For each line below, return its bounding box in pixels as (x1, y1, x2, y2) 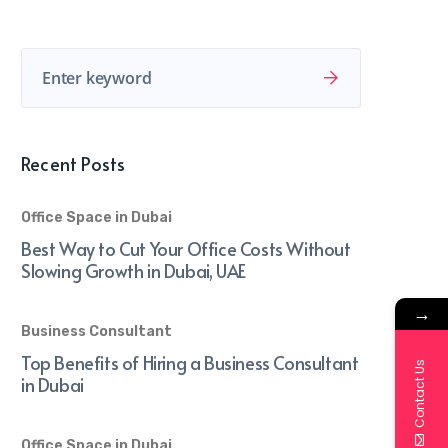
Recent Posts (21, 151, 126, 176)
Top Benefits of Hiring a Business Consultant (21, 350, 359, 375)
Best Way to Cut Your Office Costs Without (21, 236, 351, 261)
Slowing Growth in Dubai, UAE (21, 258, 246, 283)
